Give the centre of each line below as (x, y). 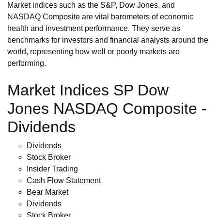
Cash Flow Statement (64, 180)
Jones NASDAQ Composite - (107, 108)
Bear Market (47, 192)
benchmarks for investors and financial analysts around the (108, 40)
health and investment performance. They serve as (94, 28)
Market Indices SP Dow (88, 90)
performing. (27, 63)
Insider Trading (52, 169)
